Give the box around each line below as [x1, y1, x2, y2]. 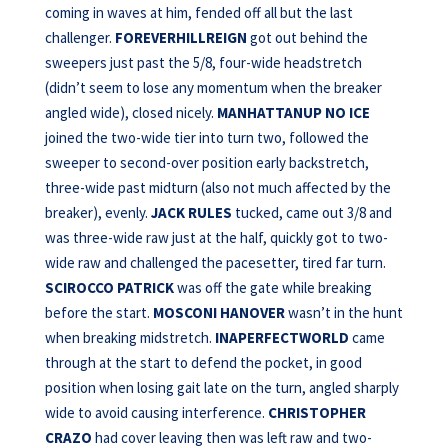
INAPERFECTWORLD [211, 328, 349, 347]
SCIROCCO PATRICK [44, 278, 174, 297]
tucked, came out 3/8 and [231, 203, 392, 222]
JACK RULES [150, 203, 232, 222]
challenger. [44, 28, 115, 47]
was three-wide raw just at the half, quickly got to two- [44, 228, 388, 247]
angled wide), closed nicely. [44, 103, 217, 122]
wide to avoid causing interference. [44, 403, 268, 422]
